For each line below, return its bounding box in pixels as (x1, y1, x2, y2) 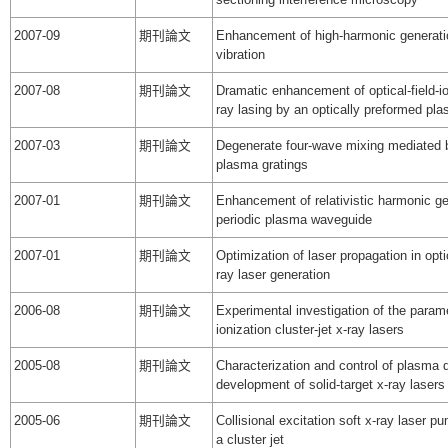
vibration (216, 47, 265, 63)
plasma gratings (216, 157, 308, 173)
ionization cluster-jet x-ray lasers (216, 322, 404, 338)
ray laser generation (216, 267, 330, 283)
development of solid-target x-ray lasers (216, 377, 445, 393)
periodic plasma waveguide (216, 212, 372, 228)
